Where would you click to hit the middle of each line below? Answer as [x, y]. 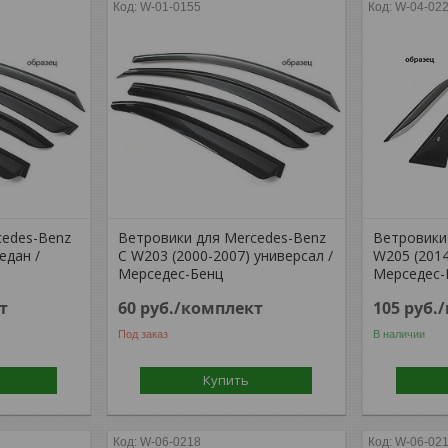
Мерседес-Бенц [171, 273]
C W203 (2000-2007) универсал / [226, 255]
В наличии [399, 333]
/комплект [219, 308]
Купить [226, 380]
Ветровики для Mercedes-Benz [222, 237]
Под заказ [143, 333]
